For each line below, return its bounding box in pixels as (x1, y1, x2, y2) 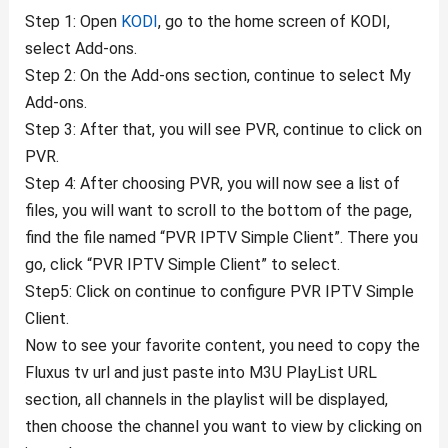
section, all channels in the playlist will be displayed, (24, 390, 388, 410)
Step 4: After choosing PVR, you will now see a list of (24, 174, 400, 194)
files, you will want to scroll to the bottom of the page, (24, 201, 412, 221)
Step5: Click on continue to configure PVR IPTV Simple (24, 282, 414, 302)
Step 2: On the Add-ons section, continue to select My (24, 66, 411, 86)
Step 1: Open (24, 12, 121, 32)
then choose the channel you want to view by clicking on (24, 417, 422, 437)
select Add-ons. (24, 39, 137, 59)
